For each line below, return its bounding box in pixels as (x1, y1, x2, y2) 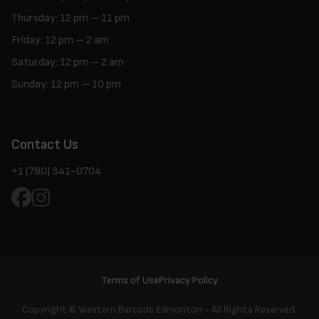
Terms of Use (101, 273, 159, 286)
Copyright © (22, 303, 78, 315)
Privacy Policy (159, 273, 218, 286)
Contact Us (11, 136, 78, 153)
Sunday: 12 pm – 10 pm (11, 77, 121, 91)
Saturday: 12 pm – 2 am (11, 55, 124, 69)
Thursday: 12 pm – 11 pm (11, 11, 130, 25)
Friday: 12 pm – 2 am (11, 33, 109, 47)
